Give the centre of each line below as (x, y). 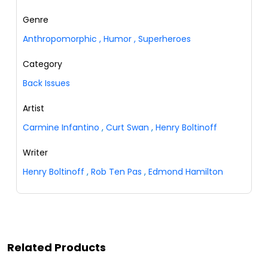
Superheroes (163, 39)
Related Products (57, 247)
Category (42, 64)
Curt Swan (127, 127)
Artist (33, 108)
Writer (35, 152)
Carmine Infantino (61, 127)
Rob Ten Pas (116, 171)
